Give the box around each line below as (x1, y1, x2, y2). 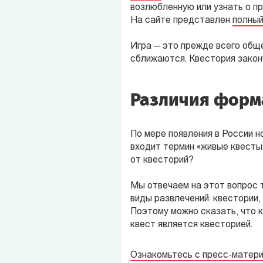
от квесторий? (130, 156, 194, 165)
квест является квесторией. (130, 220, 252, 230)
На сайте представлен (130, 16, 232, 25)
